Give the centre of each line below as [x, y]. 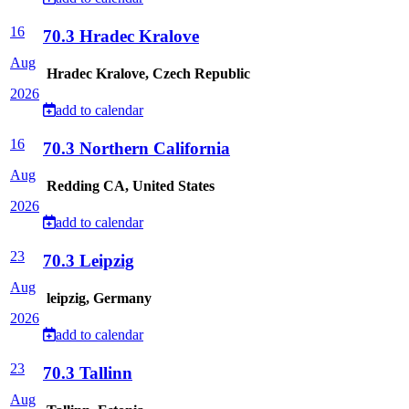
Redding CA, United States [129, 186]
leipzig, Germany [97, 299]
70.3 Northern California [136, 148]
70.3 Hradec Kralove [121, 36]
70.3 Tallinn [88, 373]
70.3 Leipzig [89, 261]
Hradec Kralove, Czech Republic [147, 74]
